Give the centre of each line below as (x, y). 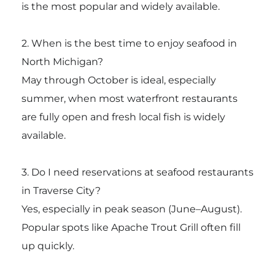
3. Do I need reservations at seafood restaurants (137, 172)
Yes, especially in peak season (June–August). (131, 209)
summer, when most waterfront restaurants (129, 99)
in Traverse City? (61, 191)
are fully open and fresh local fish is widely (123, 117)
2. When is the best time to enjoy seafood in (129, 44)
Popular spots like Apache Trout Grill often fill (131, 228)
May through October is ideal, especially (118, 80)
